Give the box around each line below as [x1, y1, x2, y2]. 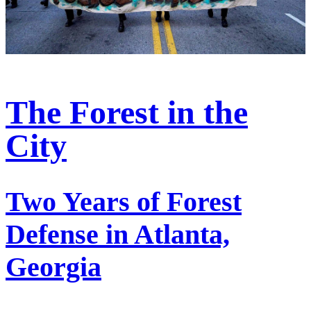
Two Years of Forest [6, 186, 242, 218]
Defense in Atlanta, [6, 219, 230, 251]
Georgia [6, 251, 101, 283]
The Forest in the [6, 93, 248, 131]
